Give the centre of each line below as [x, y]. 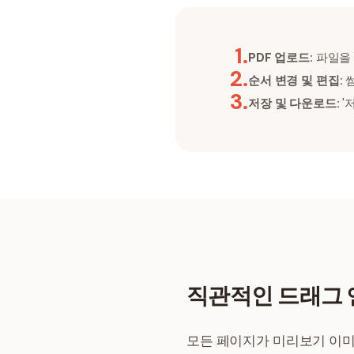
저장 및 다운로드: [294, 104]
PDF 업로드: [281, 58]
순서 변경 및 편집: [296, 81]
